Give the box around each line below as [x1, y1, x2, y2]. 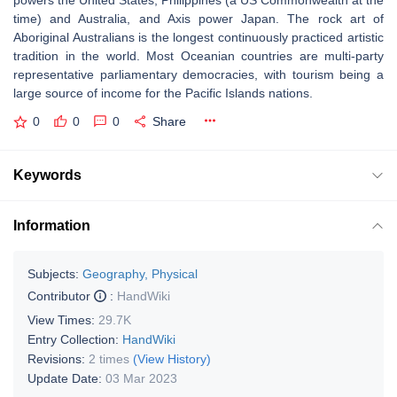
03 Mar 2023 [105, 370, 177, 385]
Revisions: [27, 351, 89, 366]
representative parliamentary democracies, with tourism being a [13, 67, 384, 82]
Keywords [13, 167, 82, 183]
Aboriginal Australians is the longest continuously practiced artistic [13, 30, 384, 44]
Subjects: [27, 266, 79, 281]
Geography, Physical [82, 266, 198, 281]
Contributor [27, 288, 94, 303]
